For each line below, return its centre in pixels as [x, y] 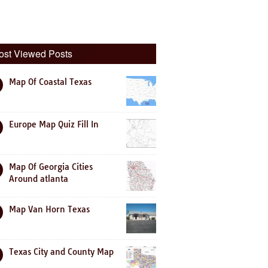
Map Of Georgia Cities [51, 167]
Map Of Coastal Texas [50, 82]
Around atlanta [39, 179]
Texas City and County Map [61, 252]
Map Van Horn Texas [49, 209]
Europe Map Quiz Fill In [54, 124]
